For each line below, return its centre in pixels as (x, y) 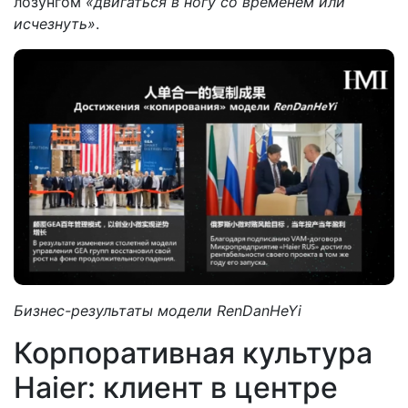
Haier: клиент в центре (176, 387)
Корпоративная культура (193, 352)
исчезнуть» (55, 24)
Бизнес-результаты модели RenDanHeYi (158, 310)
